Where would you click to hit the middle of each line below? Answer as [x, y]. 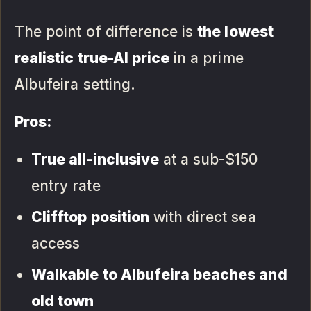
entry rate [66, 185]
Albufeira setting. [75, 84]
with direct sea [202, 217]
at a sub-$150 [208, 159]
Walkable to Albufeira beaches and [159, 274]
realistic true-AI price [92, 58]
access [56, 243]
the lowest [235, 31]
